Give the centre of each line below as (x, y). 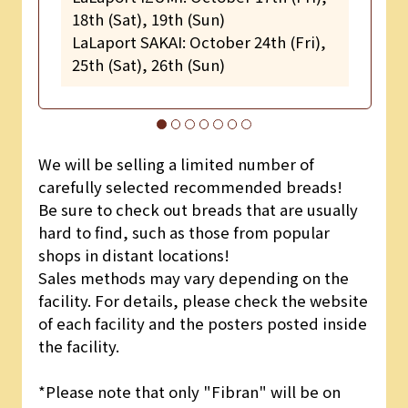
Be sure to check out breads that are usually (198, 210)
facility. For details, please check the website (203, 301)
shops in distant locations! (133, 255)
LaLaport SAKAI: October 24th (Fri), (199, 41)
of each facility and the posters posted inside (202, 324)
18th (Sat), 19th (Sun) (148, 19)
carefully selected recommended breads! (190, 187)
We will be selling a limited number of (176, 164)
